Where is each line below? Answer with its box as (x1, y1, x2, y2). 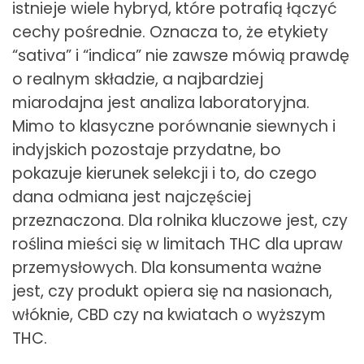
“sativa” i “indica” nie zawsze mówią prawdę (12, 44, 349, 67)
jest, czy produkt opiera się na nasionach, (12, 279, 332, 302)
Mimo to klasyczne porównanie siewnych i (12, 115, 336, 137)
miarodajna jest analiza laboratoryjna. (12, 91, 310, 114)
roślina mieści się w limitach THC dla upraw (12, 232, 343, 255)
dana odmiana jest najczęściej (12, 185, 251, 208)
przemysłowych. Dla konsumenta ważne (12, 256, 322, 279)
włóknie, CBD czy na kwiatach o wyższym (12, 303, 326, 326)
